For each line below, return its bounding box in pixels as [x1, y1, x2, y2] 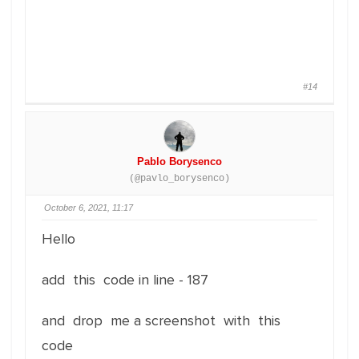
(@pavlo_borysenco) [129, 173, 230, 184]
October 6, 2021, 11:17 [44, 203, 133, 212]
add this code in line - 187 [42, 271, 208, 288]
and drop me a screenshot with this [42, 312, 284, 329]
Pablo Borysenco [137, 155, 222, 167]
